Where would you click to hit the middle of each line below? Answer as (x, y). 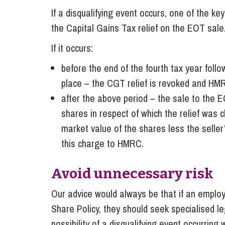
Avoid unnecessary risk (132, 173)
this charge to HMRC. (102, 143)
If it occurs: (72, 48)
